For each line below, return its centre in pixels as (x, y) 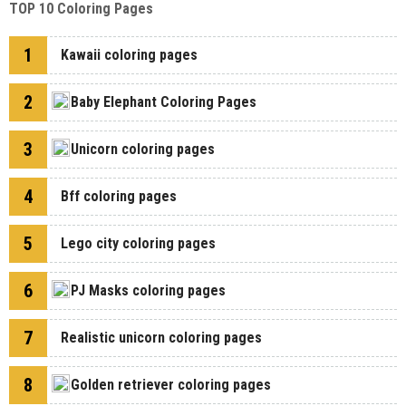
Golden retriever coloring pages (171, 385)
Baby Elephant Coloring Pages (164, 102)
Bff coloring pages (119, 196)
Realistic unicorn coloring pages (161, 338)
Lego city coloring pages (138, 243)
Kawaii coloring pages (129, 55)
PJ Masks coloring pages (148, 290)
